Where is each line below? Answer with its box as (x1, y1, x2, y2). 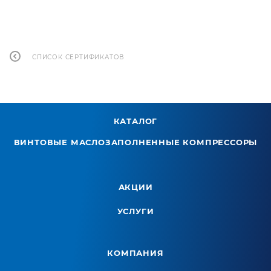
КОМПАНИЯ (107, 248, 164, 258)
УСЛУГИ (117, 206, 154, 217)
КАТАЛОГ (113, 116, 158, 126)
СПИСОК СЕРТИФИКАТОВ (32, 53, 125, 61)
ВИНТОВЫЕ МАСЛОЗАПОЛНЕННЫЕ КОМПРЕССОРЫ (13, 137, 258, 148)
